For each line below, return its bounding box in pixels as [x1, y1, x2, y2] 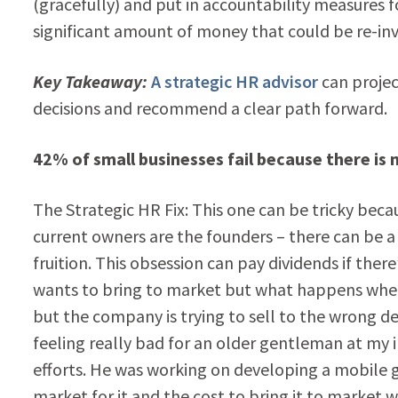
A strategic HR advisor [150, 69, 318, 92]
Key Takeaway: [32, 69, 151, 92]
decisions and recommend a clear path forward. [32, 96, 387, 119]
